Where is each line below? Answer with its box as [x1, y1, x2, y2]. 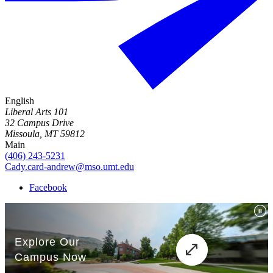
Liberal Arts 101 [5, 106, 68, 117]
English [5, 95, 34, 106]
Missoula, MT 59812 [5, 128, 85, 139]
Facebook [29, 182, 67, 193]
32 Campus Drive [5, 117, 74, 128]
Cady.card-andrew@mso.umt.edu [5, 161, 134, 172]
